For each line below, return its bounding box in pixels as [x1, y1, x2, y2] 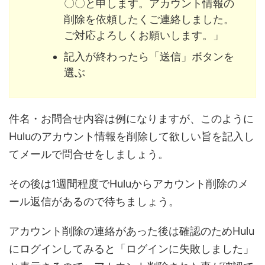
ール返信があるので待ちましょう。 [9, 195, 179, 208]
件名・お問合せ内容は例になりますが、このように [9, 112, 254, 125]
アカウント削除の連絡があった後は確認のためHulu [9, 225, 254, 238]
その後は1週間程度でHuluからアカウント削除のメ [9, 177, 248, 190]
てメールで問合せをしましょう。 [9, 148, 169, 161]
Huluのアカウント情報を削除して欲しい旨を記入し [9, 130, 254, 143]
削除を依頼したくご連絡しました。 [64, 13, 234, 26]
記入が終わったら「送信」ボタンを [64, 50, 234, 63]
